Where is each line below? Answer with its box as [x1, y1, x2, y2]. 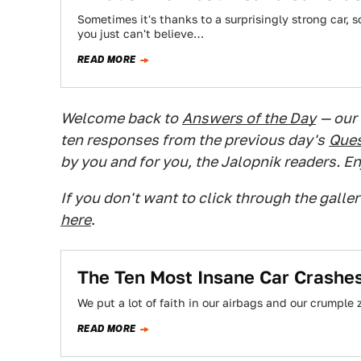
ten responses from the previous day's [60, 131, 325, 148]
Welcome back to [60, 110, 178, 127]
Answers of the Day [182, 110, 316, 127]
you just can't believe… [77, 27, 204, 40]
